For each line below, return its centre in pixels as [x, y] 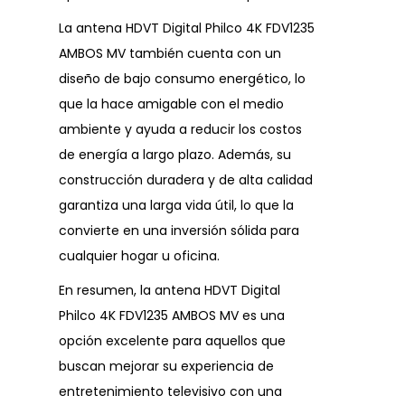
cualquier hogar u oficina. [139, 256]
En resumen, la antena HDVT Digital [170, 291]
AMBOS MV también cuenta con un [170, 54]
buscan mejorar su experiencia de [166, 367]
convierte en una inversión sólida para [179, 231]
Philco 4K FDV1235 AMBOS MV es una [172, 316]
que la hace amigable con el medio [171, 104]
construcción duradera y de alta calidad [186, 180]
